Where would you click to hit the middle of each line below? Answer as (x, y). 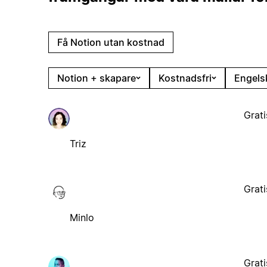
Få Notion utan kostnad (111, 42)
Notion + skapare (96, 78)
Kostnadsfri (185, 78)
